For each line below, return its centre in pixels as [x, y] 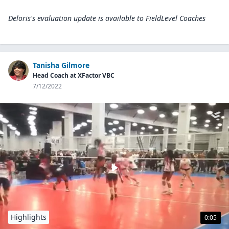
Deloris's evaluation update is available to [76, 18]
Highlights [29, 217]
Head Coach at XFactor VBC [74, 75]
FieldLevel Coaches [176, 18]
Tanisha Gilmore [61, 65]
